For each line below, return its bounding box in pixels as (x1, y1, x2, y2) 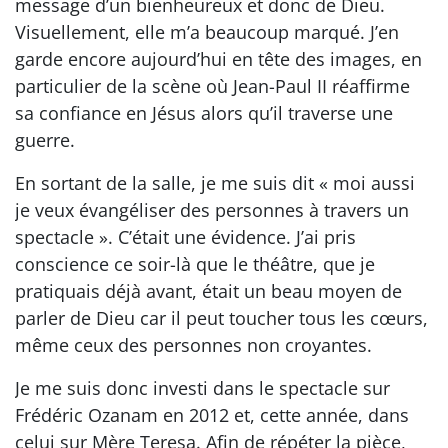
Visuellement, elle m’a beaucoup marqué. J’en (15, 19, 399, 44)
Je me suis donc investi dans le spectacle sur (15, 375, 390, 400)
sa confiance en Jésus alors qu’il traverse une (15, 100, 393, 125)
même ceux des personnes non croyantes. (15, 332, 372, 357)
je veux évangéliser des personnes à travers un (15, 197, 409, 222)
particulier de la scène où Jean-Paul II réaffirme (15, 73, 410, 98)
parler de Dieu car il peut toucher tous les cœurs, (15, 305, 428, 330)
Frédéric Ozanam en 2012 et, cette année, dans (15, 402, 409, 427)
